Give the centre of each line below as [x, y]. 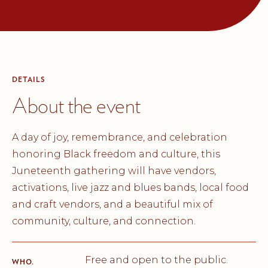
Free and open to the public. [156, 260]
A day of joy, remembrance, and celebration [120, 137]
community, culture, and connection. [104, 221]
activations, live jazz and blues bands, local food [130, 188]
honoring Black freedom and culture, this [116, 154]
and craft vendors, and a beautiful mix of [112, 204]
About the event [76, 105]
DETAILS [28, 79]
